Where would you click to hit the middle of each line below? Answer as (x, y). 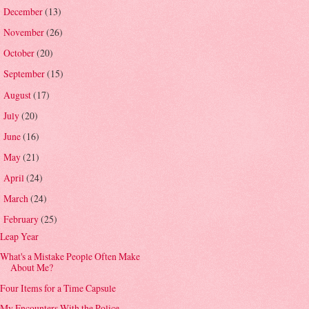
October (20, 53)
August (18, 94)
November (24, 32)
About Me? (32, 268)
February (22, 219)
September (25, 74)
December (24, 12)
